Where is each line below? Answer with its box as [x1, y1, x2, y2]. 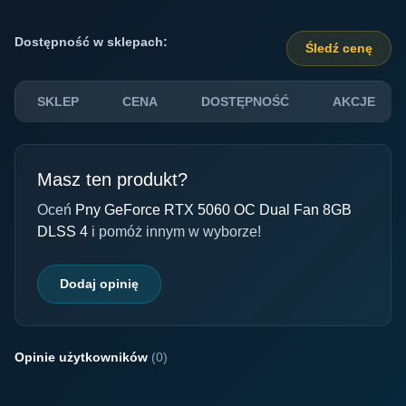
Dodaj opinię [60, 276, 139, 291]
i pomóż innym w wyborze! [92, 224, 261, 239]
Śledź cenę [305, 41, 372, 55]
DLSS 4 [37, 224, 92, 239]
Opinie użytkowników [14, 350, 151, 364]
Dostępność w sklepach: [14, 34, 168, 49]
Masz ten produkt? [37, 169, 188, 189]
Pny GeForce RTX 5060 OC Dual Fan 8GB [75, 202, 352, 217]
